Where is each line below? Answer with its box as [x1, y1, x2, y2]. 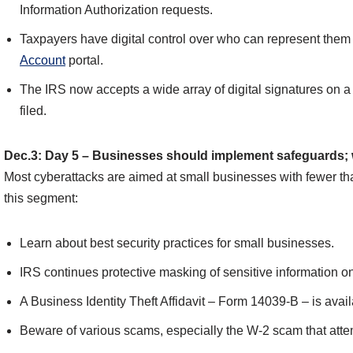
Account [20, 54, 65, 68]
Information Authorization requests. [20, 3, 213, 17]
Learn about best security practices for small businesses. [20, 236, 334, 251]
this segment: [4, 191, 78, 206]
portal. [65, 54, 103, 68]
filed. [20, 104, 46, 118]
